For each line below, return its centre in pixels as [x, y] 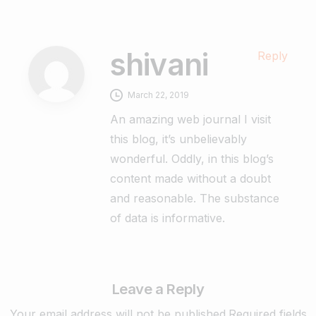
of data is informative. [168, 218]
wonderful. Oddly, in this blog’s [192, 158]
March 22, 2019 [158, 95]
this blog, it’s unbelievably [178, 139]
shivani [159, 64]
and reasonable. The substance [195, 198]
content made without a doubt [190, 178]
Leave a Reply [158, 288]
